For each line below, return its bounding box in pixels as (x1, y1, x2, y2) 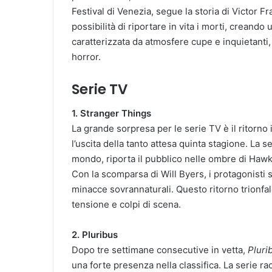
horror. (72, 50, 101, 63)
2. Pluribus (72, 229, 118, 241)
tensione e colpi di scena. (72, 199, 181, 211)
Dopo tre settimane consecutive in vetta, (72, 244, 248, 256)
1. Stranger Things (72, 107, 151, 120)
